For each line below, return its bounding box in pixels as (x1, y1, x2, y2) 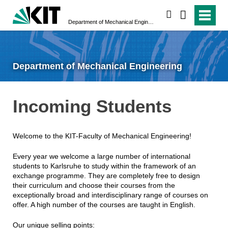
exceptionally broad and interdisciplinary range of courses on (12, 191, 208, 199)
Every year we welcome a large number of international (12, 152, 190, 161)
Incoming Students (12, 96, 172, 116)
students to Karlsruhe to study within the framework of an (12, 162, 196, 170)
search (172, 10, 196, 19)
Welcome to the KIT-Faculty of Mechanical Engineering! (12, 132, 191, 140)
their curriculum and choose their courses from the (12, 181, 175, 190)
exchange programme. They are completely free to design (12, 172, 200, 180)
